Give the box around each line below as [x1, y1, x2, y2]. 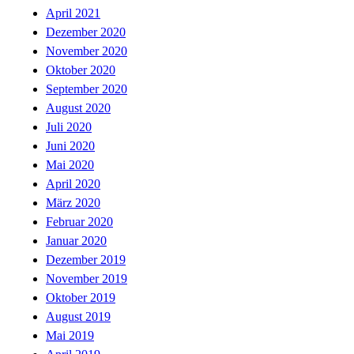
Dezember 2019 [46, 253, 126, 267]
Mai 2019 [46, 329, 94, 343]
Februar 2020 [46, 215, 113, 229]
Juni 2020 [46, 139, 95, 153]
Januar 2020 [46, 234, 107, 248]
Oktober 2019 [46, 291, 115, 305]
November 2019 [46, 272, 127, 286]
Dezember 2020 [46, 25, 126, 40]
